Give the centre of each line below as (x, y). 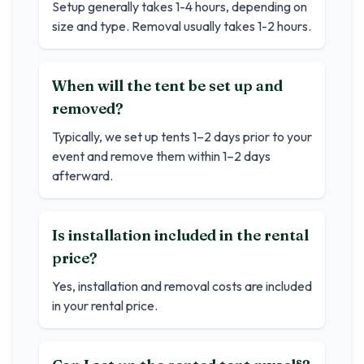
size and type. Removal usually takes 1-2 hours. (182, 26)
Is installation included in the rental (180, 235)
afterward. (82, 175)
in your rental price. (105, 305)
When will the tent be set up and (167, 86)
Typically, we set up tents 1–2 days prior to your (182, 136)
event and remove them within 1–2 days (161, 156)
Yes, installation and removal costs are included (182, 286)
